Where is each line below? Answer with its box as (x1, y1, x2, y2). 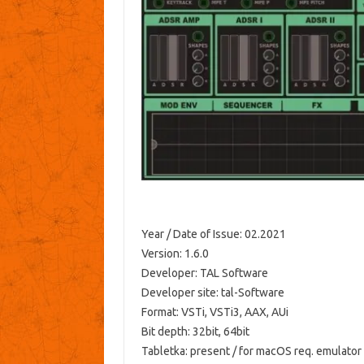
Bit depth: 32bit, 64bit (141, 325, 249, 339)
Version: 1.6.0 (141, 247, 209, 261)
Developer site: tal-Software (141, 286, 284, 300)
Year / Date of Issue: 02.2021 (141, 227, 286, 241)
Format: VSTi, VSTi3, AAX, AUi (141, 305, 288, 319)
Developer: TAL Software (141, 266, 268, 280)
